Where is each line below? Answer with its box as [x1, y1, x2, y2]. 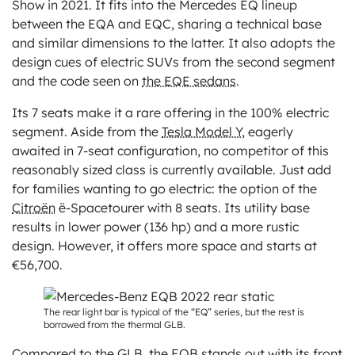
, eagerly [242, 124, 293, 140]
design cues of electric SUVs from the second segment [12, 54, 335, 71]
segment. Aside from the [12, 124, 162, 140]
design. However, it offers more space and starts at [12, 238, 317, 254]
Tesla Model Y [162, 124, 242, 140]
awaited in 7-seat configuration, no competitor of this [12, 143, 329, 159]
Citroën [12, 200, 55, 216]
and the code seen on [12, 73, 142, 90]
